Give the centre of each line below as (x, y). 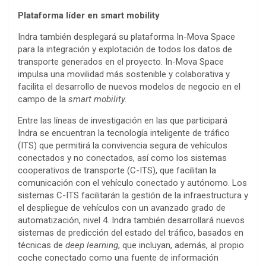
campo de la (43, 99)
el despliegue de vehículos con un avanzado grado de (122, 208)
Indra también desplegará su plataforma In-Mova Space (126, 37)
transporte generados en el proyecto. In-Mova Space (121, 62)
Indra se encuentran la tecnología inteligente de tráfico (124, 133)
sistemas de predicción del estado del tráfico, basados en (131, 233)
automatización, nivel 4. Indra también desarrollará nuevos (131, 220)
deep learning (92, 245)
